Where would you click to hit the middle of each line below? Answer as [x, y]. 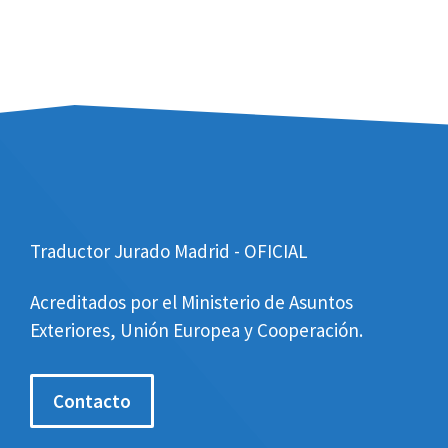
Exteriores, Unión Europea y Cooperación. [196, 329]
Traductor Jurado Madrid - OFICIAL [169, 251]
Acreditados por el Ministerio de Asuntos [191, 301]
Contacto [92, 400]
